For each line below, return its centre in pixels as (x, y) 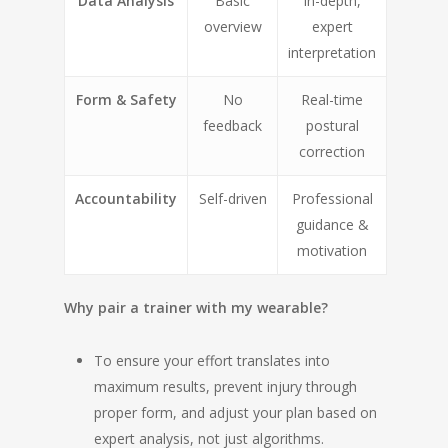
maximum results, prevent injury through (225, 386)
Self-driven (232, 198)
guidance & (332, 224)
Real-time (332, 99)
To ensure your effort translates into (212, 360)
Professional (332, 198)
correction (332, 151)
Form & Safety (126, 99)
